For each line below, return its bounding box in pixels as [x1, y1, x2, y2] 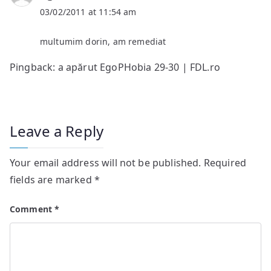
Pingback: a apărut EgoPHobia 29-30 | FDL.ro [10, 60, 220, 74]
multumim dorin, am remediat [40, 35, 166, 47]
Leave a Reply [10, 120, 104, 141]
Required [203, 155, 247, 169]
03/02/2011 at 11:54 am [40, 5, 137, 18]
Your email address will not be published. [10, 155, 201, 169]
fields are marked [10, 172, 94, 186]
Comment [10, 203, 55, 215]
